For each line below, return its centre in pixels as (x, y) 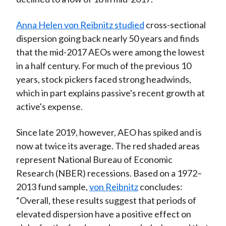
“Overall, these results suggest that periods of (106, 201)
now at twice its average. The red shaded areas (108, 146)
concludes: (160, 187)
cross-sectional (175, 25)
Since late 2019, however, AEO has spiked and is (109, 132)
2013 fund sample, (52, 187)
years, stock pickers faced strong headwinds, (103, 79)
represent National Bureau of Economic (94, 160)
